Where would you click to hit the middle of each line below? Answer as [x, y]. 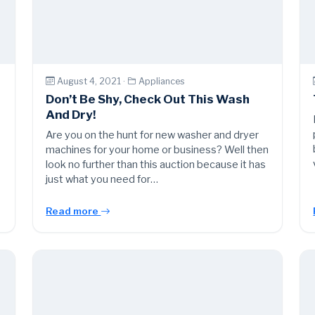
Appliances [162, 81]
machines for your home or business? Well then [157, 150]
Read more [73, 211]
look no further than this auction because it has [156, 165]
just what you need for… [102, 180]
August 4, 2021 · [92, 81]
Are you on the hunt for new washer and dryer [153, 135]
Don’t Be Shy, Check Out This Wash [148, 99]
